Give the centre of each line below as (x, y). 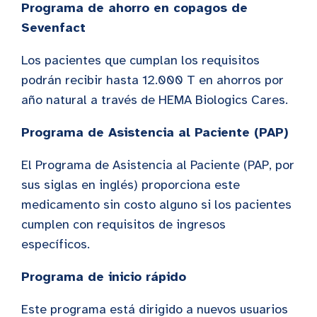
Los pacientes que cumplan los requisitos (140, 60)
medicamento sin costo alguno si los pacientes (156, 204)
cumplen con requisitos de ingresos (123, 224)
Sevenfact (53, 27)
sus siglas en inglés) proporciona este (131, 184)
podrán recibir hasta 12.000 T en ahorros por (152, 80)
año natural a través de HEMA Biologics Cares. (156, 99)
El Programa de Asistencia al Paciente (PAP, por (158, 165)
